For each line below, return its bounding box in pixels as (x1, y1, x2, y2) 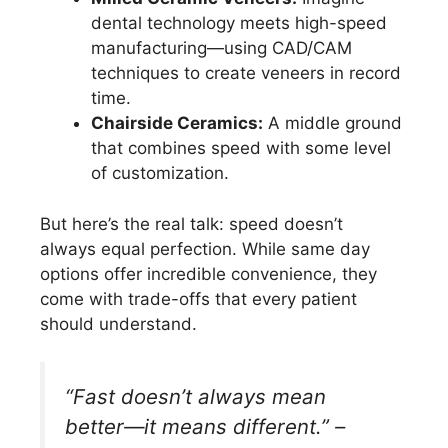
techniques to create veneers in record (91, 63, 401, 84)
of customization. (91, 163, 229, 184)
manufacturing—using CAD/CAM (91, 38, 352, 59)
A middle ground (263, 113, 402, 134)
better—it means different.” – (65, 414, 345, 440)
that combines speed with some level (91, 138, 391, 159)
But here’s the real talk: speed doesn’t (40, 213, 343, 234)
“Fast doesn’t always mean (65, 384, 326, 410)
